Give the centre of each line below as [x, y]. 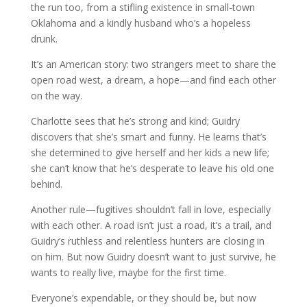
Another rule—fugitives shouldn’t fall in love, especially [150, 209]
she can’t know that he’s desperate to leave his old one [152, 168]
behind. [46, 184]
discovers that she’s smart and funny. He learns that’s [148, 137]
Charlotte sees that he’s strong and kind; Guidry [135, 121]
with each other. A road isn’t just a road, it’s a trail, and [151, 225]
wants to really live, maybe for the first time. [128, 272]
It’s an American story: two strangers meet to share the [153, 64]
